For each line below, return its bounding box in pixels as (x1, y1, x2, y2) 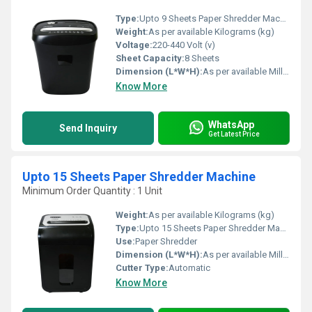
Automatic (169, 263, 210, 273)
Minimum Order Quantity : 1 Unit (22, 185, 162, 196)
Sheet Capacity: (116, 53, 185, 63)
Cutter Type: (116, 263, 169, 273)
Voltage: (116, 40, 153, 50)
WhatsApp (208, 118, 254, 130)
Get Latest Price (208, 130, 260, 138)
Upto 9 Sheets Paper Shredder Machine (139, 13, 280, 24)
